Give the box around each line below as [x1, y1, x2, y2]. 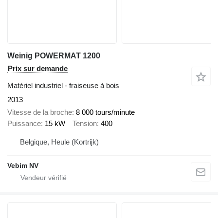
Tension [73, 119, 97, 128]
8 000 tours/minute [76, 108, 135, 117]
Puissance [7, 119, 41, 128]
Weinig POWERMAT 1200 [7, 51, 100, 60]
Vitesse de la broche [7, 108, 72, 117]
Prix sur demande [8, 64, 68, 73]
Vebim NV [7, 161, 38, 169]
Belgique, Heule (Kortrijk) [20, 137, 99, 146]
